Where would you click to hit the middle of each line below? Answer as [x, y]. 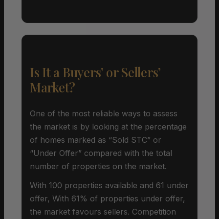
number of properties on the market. [98, 166]
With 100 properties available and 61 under [109, 185]
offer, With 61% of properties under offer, [108, 198]
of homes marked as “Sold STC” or [96, 140]
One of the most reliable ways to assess [104, 113]
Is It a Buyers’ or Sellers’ [95, 72]
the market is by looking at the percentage [108, 126]
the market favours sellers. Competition [103, 211]
